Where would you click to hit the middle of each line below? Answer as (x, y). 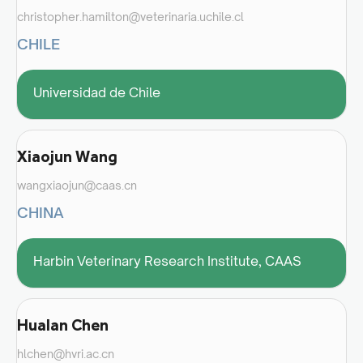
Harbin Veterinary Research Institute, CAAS (167, 261)
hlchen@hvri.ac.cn (66, 353)
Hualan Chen (63, 325)
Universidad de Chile (97, 92)
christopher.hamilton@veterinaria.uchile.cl (130, 16)
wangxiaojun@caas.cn (77, 185)
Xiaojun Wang (67, 156)
